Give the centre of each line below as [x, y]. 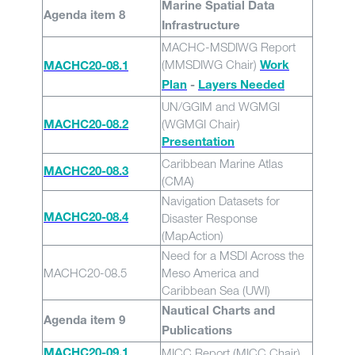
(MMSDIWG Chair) [211, 64]
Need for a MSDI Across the [233, 255]
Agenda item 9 [84, 321]
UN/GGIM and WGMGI [221, 106]
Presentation [198, 143]
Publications [197, 332]
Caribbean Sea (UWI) [216, 290]
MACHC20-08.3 [86, 172]
